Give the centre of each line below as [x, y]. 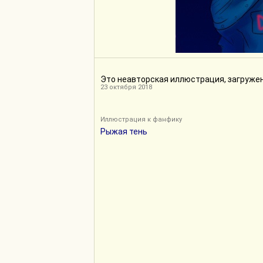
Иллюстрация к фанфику [141, 119]
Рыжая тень [124, 131]
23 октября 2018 [126, 87]
